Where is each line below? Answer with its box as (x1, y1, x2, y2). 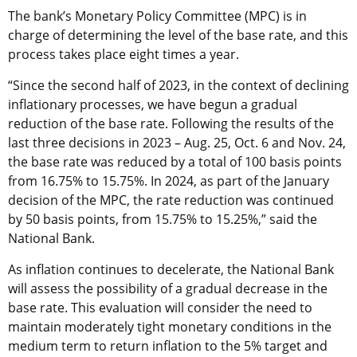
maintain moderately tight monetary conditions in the (8, 317, 331, 335)
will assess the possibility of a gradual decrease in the (8, 279, 328, 297)
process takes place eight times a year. (8, 45, 239, 63)
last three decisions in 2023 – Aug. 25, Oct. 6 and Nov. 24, (8, 133, 346, 151)
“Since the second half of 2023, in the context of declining (8, 76, 349, 94)
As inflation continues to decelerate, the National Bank (8, 260, 334, 278)
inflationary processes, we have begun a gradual (8, 95, 297, 113)
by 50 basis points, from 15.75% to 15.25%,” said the (8, 210, 317, 228)
